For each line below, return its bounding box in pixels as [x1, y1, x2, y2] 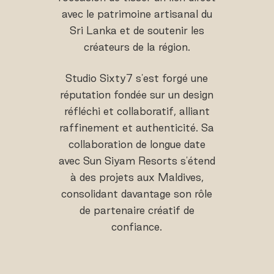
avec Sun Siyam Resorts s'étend [58, 155, 215, 167]
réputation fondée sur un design [60, 89, 214, 101]
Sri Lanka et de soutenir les [69, 24, 204, 37]
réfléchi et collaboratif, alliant [64, 105, 210, 117]
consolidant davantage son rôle [61, 188, 213, 200]
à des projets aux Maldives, [70, 171, 204, 183]
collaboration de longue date [68, 138, 206, 150]
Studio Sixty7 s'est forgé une [65, 72, 209, 84]
